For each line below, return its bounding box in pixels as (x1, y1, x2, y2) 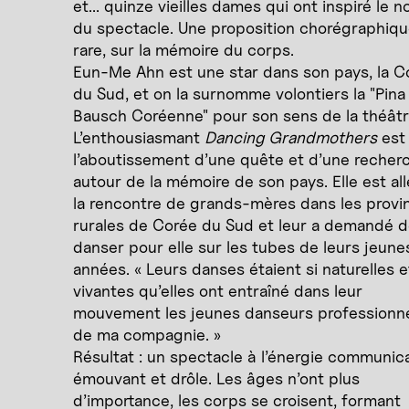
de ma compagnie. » (73, 325, 221, 344)
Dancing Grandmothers (204, 128, 377, 147)
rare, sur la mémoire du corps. (73, 40, 294, 59)
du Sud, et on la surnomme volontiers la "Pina (73, 84, 405, 103)
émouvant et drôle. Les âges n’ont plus (73, 369, 360, 388)
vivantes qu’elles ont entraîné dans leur (73, 281, 362, 300)
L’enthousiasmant (73, 128, 204, 147)
